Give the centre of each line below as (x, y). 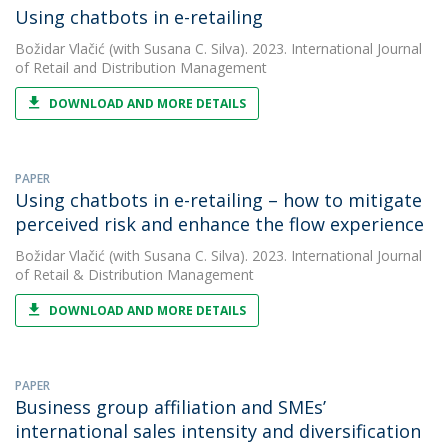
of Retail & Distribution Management (134, 274)
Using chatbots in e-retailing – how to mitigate (218, 200)
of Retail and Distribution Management (141, 67)
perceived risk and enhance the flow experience (219, 224)
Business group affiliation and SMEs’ (170, 407)
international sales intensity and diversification (218, 431)
